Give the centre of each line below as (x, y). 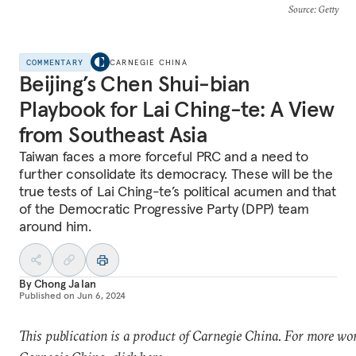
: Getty (326, 9)
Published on (47, 295)
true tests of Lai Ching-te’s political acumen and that (178, 191)
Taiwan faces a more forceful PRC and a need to (164, 156)
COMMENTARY (55, 62)
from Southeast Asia (113, 135)
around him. (55, 226)
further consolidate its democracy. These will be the (176, 174)
